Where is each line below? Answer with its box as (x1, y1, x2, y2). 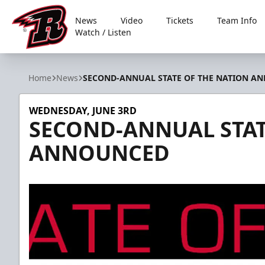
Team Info (217, 15, 257, 26)
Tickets (166, 15, 194, 26)
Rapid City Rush (11, 49, 80, 62)
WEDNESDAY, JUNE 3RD (29, 104, 137, 117)
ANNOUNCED (29, 138, 170, 167)
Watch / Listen (75, 27, 132, 38)
